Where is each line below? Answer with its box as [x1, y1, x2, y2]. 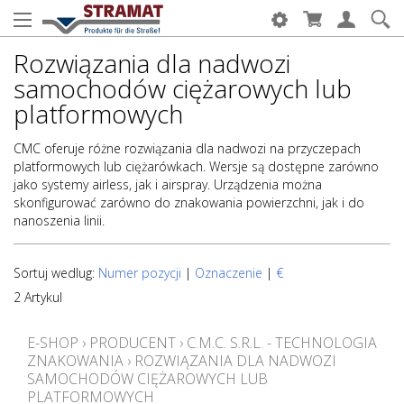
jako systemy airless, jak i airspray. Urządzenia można [14, 176, 322, 193]
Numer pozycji [98, 264, 181, 281]
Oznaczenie [195, 264, 262, 281]
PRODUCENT [89, 333, 176, 353]
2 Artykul [14, 289, 62, 306]
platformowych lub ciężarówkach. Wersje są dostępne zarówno [14, 158, 379, 175]
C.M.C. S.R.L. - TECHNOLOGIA [187, 333, 377, 353]
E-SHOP [27, 333, 78, 353]
